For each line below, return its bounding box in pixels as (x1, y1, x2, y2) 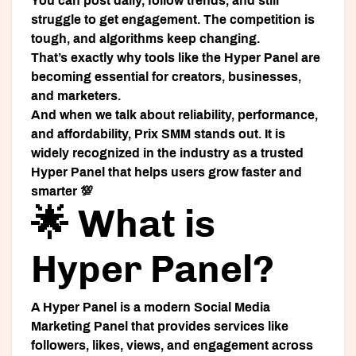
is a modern (117, 300, 194, 315)
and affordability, (31, 127, 134, 141)
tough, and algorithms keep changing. (31, 32, 260, 46)
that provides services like (128, 319, 288, 334)
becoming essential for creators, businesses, (31, 70, 301, 84)
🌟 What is (31, 201, 215, 247)
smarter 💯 (31, 184, 93, 199)
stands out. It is (191, 127, 285, 141)
